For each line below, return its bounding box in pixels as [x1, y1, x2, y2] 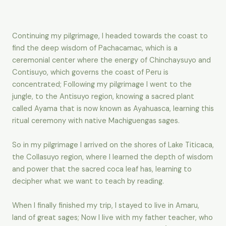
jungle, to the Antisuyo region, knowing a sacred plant [12, 92, 194, 102]
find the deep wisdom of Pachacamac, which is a [12, 43, 178, 53]
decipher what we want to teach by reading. [12, 177, 164, 187]
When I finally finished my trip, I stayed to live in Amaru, [12, 201, 199, 211]
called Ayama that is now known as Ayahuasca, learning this [12, 104, 214, 114]
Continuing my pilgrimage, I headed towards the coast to [12, 31, 208, 41]
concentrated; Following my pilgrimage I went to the [12, 80, 192, 90]
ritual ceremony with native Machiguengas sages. [12, 116, 180, 126]
